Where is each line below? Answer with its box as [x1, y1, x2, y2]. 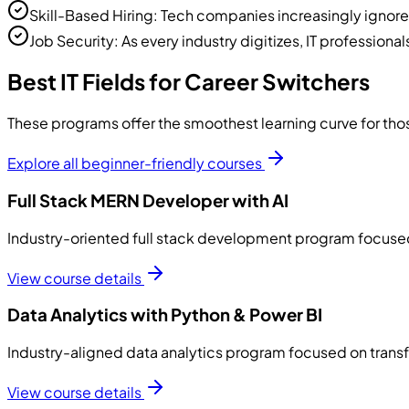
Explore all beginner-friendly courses [7, 153, 262, 173]
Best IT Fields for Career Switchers [7, 68, 370, 96]
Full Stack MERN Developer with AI [7, 190, 288, 212]
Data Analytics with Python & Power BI [7, 304, 322, 326]
